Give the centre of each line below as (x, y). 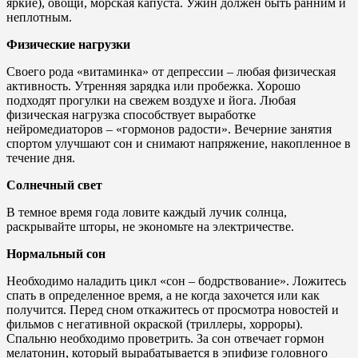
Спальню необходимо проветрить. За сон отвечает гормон (165, 338)
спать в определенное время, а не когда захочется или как (163, 295)
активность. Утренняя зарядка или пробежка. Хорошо (153, 86)
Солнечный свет (54, 185)
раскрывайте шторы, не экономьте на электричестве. (150, 226)
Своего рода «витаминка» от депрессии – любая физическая (171, 71)
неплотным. (39, 17)
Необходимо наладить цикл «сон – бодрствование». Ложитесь (176, 280)
